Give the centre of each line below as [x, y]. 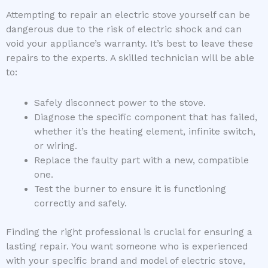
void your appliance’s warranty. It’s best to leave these [130, 44]
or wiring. [55, 146]
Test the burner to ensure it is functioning [130, 189]
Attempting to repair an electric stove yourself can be [128, 15]
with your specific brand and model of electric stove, [126, 261]
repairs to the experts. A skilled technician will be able [130, 58]
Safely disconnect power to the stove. [120, 103]
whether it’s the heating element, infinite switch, [144, 132]
